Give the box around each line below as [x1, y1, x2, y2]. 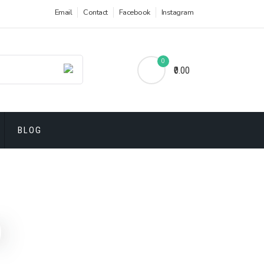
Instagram [161, 7, 193, 18]
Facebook [118, 7, 150, 18]
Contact [83, 7, 108, 18]
